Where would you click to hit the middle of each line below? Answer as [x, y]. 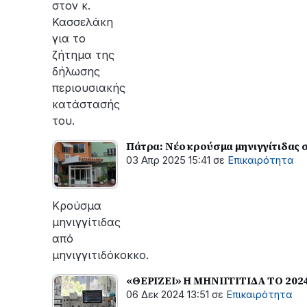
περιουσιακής [89, 87]
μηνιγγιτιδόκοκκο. [100, 255]
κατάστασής [86, 104]
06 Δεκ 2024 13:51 [168, 294]
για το [69, 38]
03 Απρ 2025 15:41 [168, 160]
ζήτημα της [83, 54]
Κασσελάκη [83, 22]
